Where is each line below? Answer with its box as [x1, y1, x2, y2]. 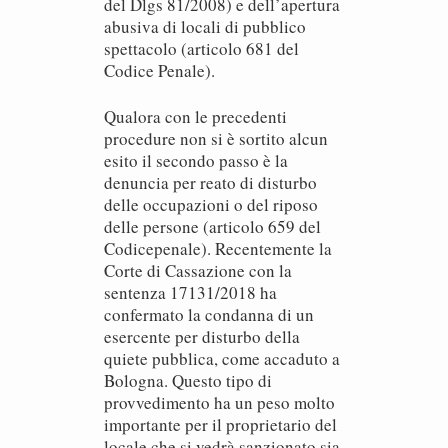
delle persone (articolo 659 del [104, 215, 321, 238]
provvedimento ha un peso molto [104, 391, 335, 414]
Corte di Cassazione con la [104, 259, 292, 282]
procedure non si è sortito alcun [104, 127, 328, 150]
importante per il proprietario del [104, 413, 337, 436]
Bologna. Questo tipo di [104, 369, 272, 392]
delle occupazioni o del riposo [104, 193, 318, 216]
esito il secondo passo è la [104, 149, 288, 172]
